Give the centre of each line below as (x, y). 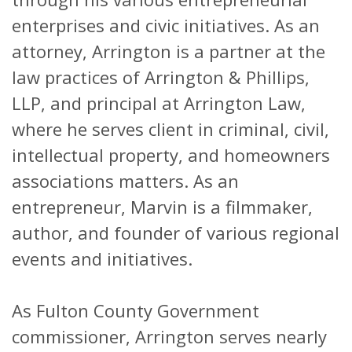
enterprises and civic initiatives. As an (166, 26)
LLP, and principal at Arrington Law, (159, 103)
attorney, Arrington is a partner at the (169, 51)
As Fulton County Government (136, 311)
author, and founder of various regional (176, 233)
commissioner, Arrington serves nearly (169, 337)
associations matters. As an (125, 181)
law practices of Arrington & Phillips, (161, 77)
